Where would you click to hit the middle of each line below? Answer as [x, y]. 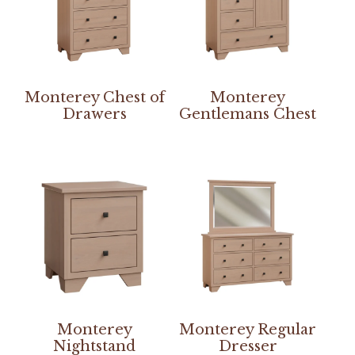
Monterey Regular [248, 330]
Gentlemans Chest [248, 115]
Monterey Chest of [94, 98]
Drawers [94, 115]
